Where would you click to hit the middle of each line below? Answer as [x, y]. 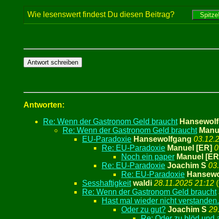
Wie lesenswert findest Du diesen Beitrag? [110, 15]
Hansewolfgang [163, 139]
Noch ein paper [148, 157]
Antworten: [44, 105]
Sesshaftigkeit [107, 183]
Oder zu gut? [143, 210]
